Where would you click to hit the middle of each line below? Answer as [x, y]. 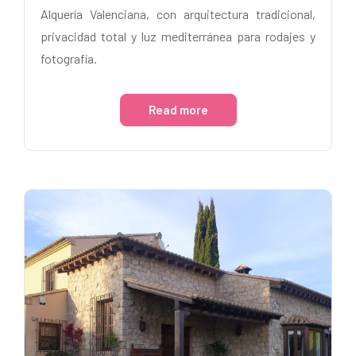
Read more [178, 110]
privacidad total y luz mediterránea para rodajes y [178, 36]
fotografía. [69, 58]
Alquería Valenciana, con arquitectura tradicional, [178, 14]
